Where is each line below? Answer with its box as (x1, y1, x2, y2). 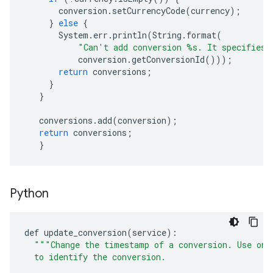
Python (10, 185, 49, 201)
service (132, 226, 166, 238)
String (152, 29, 182, 41)
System (58, 29, 88, 41)
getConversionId (132, 53, 205, 65)
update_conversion (44, 226, 127, 238)
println (113, 29, 147, 41)
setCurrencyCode (112, 4, 185, 16)
